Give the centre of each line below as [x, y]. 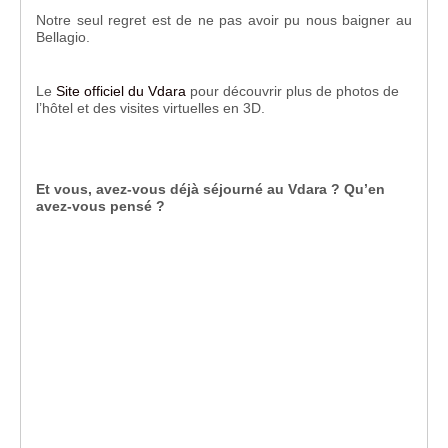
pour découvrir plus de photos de [292, 91]
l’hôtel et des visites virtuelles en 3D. [150, 108]
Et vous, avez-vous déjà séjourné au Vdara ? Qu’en [210, 189]
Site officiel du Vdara [121, 91]
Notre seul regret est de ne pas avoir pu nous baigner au [224, 20]
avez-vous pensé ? [100, 206]
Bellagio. [63, 37]
